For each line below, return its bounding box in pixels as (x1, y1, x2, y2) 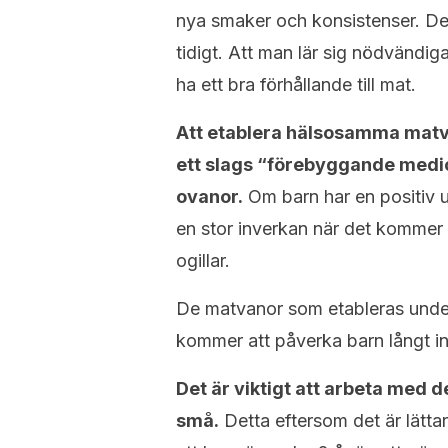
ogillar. (176, 250, 230, 271)
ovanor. (176, 186, 243, 207)
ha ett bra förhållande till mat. (176, 74, 416, 95)
